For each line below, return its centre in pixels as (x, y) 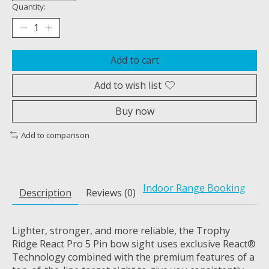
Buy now (134, 111)
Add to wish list (128, 85)
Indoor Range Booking (194, 188)
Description (45, 193)
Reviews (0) (111, 193)
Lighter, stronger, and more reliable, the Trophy (121, 231)
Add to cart (134, 60)
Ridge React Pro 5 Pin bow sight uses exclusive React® (134, 244)
